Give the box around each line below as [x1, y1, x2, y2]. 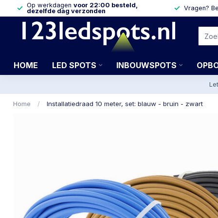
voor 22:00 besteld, [73, 1, 138, 9]
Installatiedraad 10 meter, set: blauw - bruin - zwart [47, 100, 203, 108]
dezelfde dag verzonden [27, 7, 106, 15]
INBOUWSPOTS [116, 60, 177, 70]
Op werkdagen [27, 1, 73, 9]
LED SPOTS [52, 60, 96, 70]
